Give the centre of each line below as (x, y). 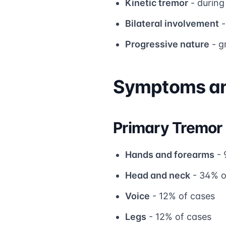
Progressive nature (167, 44)
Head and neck (158, 175)
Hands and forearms (170, 154)
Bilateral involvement (172, 23)
